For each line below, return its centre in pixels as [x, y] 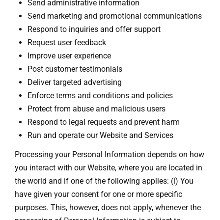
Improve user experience [69, 55]
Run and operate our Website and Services [100, 135]
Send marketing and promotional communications [114, 16]
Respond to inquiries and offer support [94, 29]
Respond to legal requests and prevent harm [103, 122]
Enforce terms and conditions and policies [100, 95]
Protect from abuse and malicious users [96, 109]
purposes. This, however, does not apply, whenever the [108, 208]
